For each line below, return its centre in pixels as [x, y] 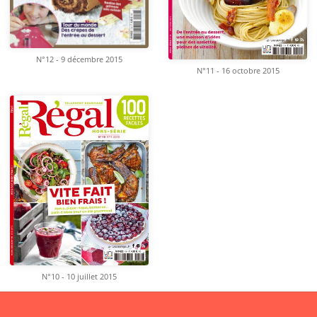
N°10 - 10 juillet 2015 [79, 277]
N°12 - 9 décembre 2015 [79, 59]
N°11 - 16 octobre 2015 [238, 71]
